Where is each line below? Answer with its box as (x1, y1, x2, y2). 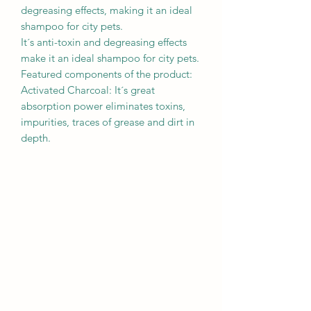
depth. (21, 131, 51, 145)
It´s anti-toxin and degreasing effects (21, 35, 187, 49)
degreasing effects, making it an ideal (21, 3, 192, 17)
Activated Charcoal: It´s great (21, 83, 155, 97)
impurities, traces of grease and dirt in (21, 115, 194, 129)
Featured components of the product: (21, 67, 192, 81)
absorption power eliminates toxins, (21, 99, 185, 113)
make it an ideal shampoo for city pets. (21, 51, 199, 65)
